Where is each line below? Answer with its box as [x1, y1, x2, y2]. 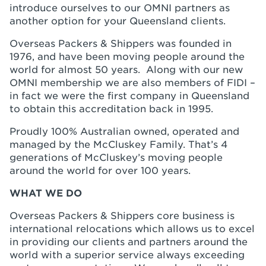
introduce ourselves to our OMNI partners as [9, 2, 230, 14]
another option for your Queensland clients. [9, 15, 226, 27]
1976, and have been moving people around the [9, 51, 245, 62]
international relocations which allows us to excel [9, 223, 255, 235]
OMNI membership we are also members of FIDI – [9, 77, 255, 88]
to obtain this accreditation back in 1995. [9, 103, 213, 115]
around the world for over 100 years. [9, 165, 191, 176]
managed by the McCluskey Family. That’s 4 [9, 139, 227, 150]
